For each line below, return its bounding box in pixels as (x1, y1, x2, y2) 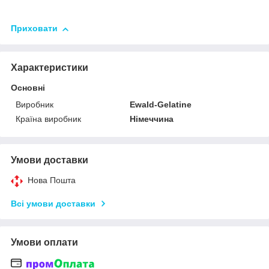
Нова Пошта (28, 175, 76, 186)
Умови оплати (11, 237, 78, 248)
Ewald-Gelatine (130, 100, 192, 110)
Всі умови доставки (11, 199, 95, 209)
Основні (11, 83, 45, 93)
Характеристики (11, 62, 88, 73)
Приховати (11, 23, 58, 34)
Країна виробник (16, 114, 81, 124)
